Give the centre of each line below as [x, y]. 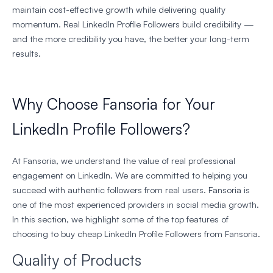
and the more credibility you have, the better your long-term [131, 39]
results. [27, 54]
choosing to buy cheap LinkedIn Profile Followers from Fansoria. [136, 234]
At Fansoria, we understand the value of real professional [124, 161]
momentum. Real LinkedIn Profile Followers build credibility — [133, 24]
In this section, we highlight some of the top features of [120, 219]
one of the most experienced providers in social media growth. [136, 205]
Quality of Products [77, 260]
